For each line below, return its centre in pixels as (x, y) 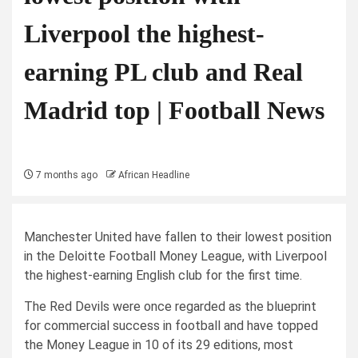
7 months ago (66, 175)
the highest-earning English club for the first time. (163, 275)
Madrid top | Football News (174, 110)
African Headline (154, 175)
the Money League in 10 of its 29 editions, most (159, 345)
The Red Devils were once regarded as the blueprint (170, 306)
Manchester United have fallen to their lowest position (178, 237)
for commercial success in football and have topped (171, 326)
